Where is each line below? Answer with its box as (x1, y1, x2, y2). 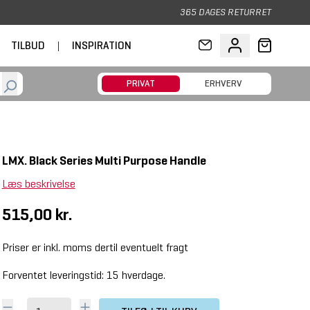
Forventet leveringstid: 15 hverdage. (1, 268, 165, 282)
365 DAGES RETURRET (179, 6, 271, 18)
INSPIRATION (72, 39, 131, 52)
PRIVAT (127, 77, 155, 89)
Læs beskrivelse (1, 177, 75, 190)
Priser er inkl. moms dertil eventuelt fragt (1, 241, 188, 254)
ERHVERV (205, 77, 242, 89)
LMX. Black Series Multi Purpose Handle (1, 153, 206, 168)
